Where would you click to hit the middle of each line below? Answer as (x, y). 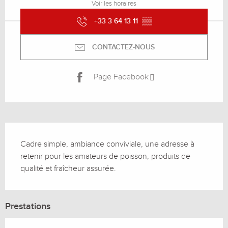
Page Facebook (121, 77)
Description (31, 130)
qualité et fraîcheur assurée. (68, 168)
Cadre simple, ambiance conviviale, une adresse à (107, 144)
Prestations (28, 206)
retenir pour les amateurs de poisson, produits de (105, 156)
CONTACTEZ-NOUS (123, 47)
